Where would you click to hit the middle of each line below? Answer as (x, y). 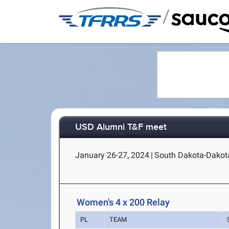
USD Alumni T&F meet (121, 128)
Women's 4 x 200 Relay (123, 202)
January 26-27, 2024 (112, 155)
